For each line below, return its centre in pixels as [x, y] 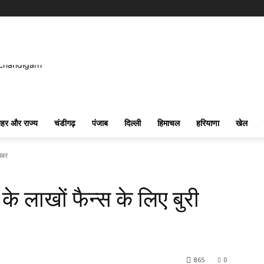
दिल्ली [132, 123]
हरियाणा [207, 123]
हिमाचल [168, 123]
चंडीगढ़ [65, 123]
